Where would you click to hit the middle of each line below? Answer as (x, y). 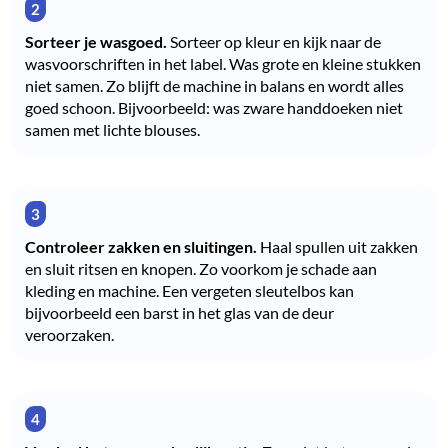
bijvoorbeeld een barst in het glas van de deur (179, 312)
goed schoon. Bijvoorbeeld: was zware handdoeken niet (214, 107)
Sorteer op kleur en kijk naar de (274, 41)
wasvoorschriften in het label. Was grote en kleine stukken (223, 63)
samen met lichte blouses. (112, 129)
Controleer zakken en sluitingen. (141, 246)
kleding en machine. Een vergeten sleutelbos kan (189, 290)
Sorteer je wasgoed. (96, 41)
